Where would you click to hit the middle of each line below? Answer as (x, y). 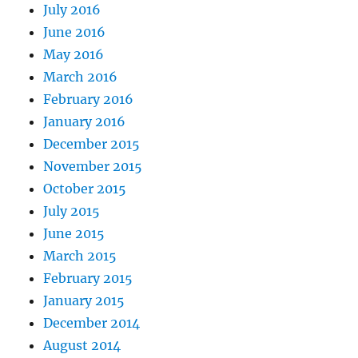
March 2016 (81, 77)
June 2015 (74, 233)
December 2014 (92, 323)
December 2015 (92, 144)
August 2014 (82, 345)
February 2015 (88, 278)
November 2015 (93, 166)
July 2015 (72, 211)
